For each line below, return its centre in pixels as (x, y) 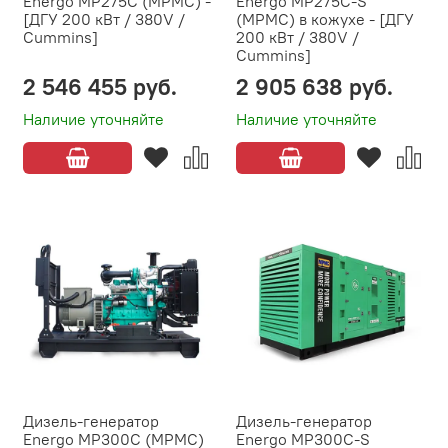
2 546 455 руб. (100, 87)
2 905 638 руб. (314, 87)
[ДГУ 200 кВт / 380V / (104, 19)
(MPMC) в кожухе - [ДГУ (325, 19)
